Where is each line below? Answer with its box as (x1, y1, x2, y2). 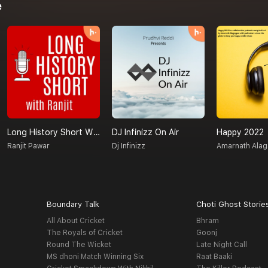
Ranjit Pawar (7, 142, 50, 151)
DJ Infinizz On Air (112, 127, 179, 138)
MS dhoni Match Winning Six (46, 252, 144, 261)
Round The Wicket (46, 240, 111, 249)
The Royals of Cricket (46, 229, 123, 237)
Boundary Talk (46, 200, 99, 209)
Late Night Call (196, 240, 248, 249)
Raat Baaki (196, 252, 233, 261)
